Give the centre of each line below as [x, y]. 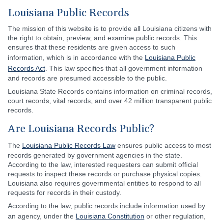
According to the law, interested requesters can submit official [103, 165]
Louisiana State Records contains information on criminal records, [110, 91]
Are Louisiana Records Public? [81, 129]
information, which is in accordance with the [76, 57]
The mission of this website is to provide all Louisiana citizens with [110, 28]
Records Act [27, 68]
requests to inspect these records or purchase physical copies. [105, 174]
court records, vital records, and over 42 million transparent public [110, 101]
